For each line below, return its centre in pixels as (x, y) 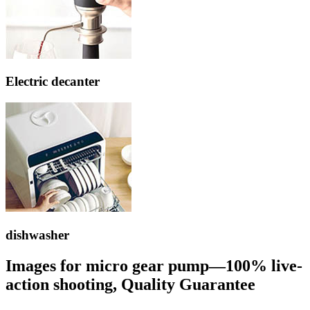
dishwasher (37, 235)
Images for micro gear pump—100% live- (154, 265)
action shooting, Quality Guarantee (130, 284)
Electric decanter (53, 82)
